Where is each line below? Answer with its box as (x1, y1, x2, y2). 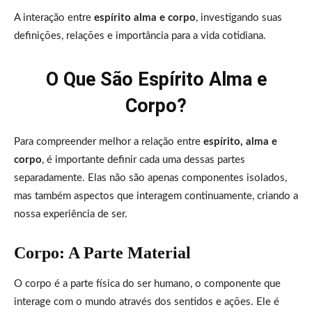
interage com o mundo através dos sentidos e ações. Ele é (14, 296, 279, 307)
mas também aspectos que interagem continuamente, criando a (14, 190, 298, 201)
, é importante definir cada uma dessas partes (42, 154, 245, 165)
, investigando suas (196, 12, 282, 23)
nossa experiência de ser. (14, 208, 127, 219)
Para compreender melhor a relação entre (14, 136, 203, 147)
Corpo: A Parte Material (14, 243, 191, 262)
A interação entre (14, 12, 94, 23)
